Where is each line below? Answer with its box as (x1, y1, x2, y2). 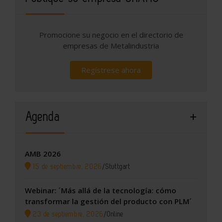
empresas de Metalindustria (63, 40, 159, 51)
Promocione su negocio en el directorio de (39, 29, 183, 40)
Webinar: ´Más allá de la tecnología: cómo (25, 185, 176, 195)
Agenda (26, 111, 60, 123)
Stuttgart (106, 163, 131, 170)
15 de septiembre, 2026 (31, 163, 103, 170)
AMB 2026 (25, 148, 61, 159)
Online (107, 210, 124, 218)
